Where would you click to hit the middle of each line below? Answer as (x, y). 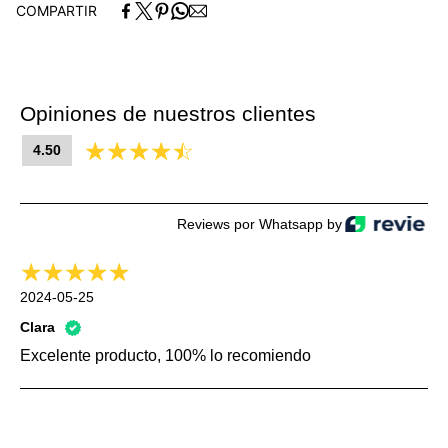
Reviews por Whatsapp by (257, 224)
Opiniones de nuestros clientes (168, 113)
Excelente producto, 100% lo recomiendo (165, 355)
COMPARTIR (56, 10)
